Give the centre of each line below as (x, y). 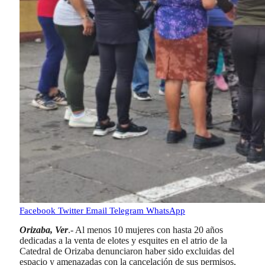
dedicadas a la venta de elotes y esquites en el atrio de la (123, 241)
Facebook (38, 210)
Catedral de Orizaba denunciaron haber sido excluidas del (127, 251)
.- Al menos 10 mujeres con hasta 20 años (146, 230)
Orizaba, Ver (44, 230)
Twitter (71, 210)
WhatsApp (166, 210)
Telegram (127, 210)
